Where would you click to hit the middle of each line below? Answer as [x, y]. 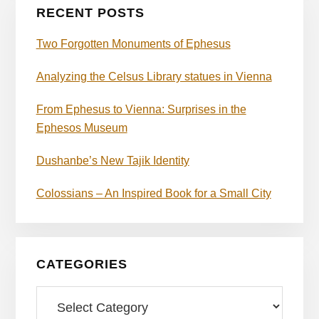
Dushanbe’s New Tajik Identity [113, 160]
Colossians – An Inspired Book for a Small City [153, 193]
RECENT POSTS [90, 12]
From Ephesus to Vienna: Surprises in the [141, 109]
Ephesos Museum [82, 127]
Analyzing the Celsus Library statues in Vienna [154, 76]
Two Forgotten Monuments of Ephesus [133, 43]
